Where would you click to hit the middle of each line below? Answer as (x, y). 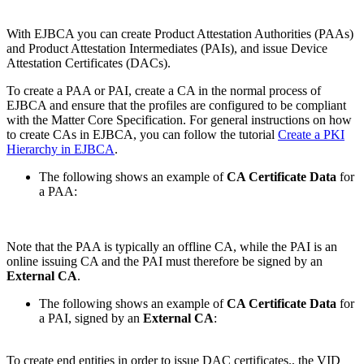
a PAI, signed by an (91, 318)
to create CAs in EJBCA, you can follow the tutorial (141, 135)
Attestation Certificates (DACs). (89, 63)
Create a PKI (311, 135)
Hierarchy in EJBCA (61, 149)
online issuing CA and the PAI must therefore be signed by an (165, 262)
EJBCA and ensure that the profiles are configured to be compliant (176, 106)
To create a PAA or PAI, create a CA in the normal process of (164, 91)
